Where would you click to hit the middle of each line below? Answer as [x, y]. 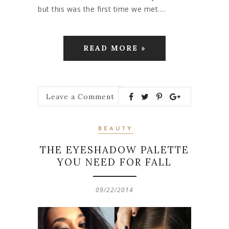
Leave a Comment [80, 96]
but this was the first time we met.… [102, 9]
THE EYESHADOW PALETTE [114, 150]
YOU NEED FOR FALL [114, 162]
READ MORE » [114, 48]
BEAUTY [116, 129]
